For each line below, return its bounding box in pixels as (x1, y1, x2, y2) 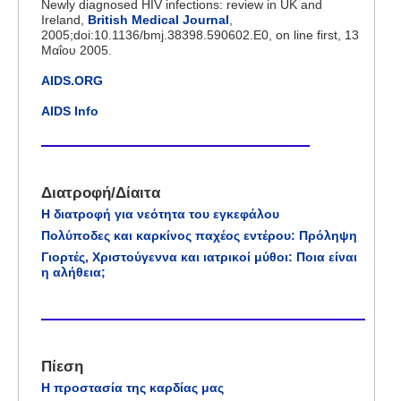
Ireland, (41, 12, 88, 27)
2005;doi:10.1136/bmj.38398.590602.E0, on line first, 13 (41, 27, 359, 42)
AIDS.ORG (41, 73, 103, 88)
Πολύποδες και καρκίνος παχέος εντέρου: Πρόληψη (41, 228, 357, 243)
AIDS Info (41, 103, 98, 118)
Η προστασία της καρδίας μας (41, 380, 224, 395)
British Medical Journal (88, 12, 229, 27)
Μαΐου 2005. (41, 42, 112, 57)
